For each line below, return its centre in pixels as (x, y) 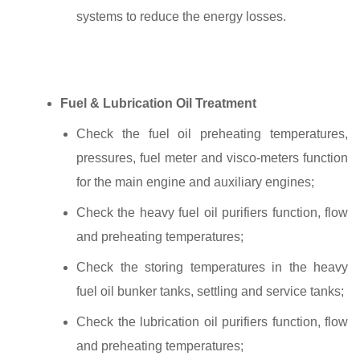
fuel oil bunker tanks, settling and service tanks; (210, 291)
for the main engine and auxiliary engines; (195, 182)
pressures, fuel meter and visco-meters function (212, 157)
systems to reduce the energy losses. (181, 16)
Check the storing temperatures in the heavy (212, 267)
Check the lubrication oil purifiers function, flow (212, 321)
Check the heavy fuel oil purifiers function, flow (212, 212)
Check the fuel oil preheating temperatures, (212, 133)
